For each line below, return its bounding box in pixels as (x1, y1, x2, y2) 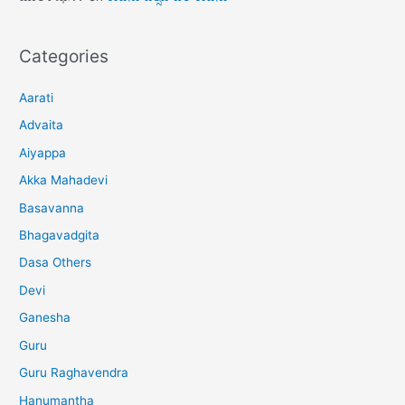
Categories (19, 44, 109, 67)
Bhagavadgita (19, 228, 100, 243)
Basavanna (19, 200, 85, 215)
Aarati (19, 90, 54, 106)
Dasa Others (19, 255, 92, 270)
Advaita (19, 118, 64, 133)
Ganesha (19, 310, 71, 325)
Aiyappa (19, 145, 67, 160)
